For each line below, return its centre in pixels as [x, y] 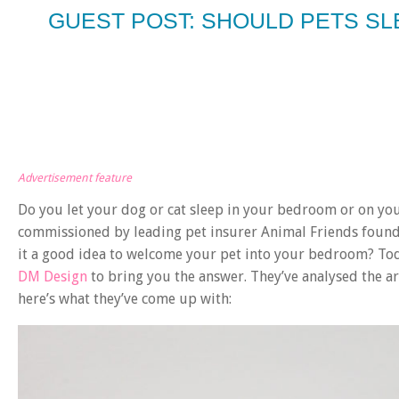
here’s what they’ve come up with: [125, 299]
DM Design [53, 277]
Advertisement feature [75, 178]
